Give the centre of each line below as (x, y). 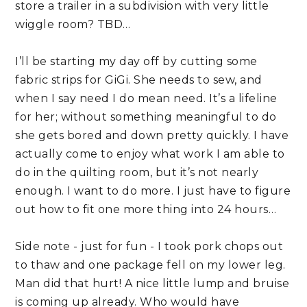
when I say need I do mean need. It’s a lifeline (146, 99)
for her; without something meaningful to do (146, 117)
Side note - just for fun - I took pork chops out (149, 247)
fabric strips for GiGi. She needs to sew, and (139, 80)
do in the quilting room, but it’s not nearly (137, 173)
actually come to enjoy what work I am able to (150, 154)
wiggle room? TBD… (73, 25)
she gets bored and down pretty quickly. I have (152, 136)
